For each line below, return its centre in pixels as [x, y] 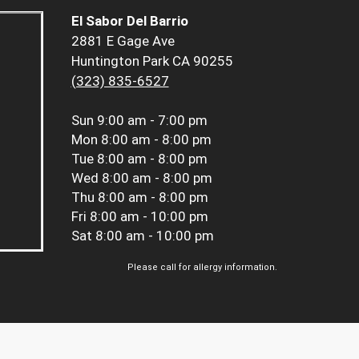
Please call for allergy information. [202, 268]
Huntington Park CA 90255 [152, 61]
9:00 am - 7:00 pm [152, 121]
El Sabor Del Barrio [129, 21]
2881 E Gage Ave [123, 41]
